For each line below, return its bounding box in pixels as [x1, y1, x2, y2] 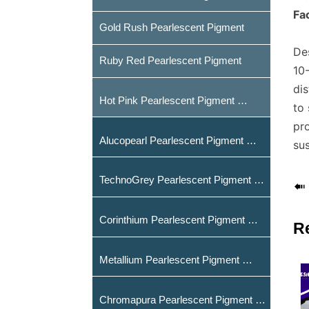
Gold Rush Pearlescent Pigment [99, 21, 245, 34]
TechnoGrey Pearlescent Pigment [254, 174, 265, 186]
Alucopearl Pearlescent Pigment [246, 134, 257, 146]
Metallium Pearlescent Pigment [242, 253, 253, 266]
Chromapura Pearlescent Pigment [255, 293, 266, 306]
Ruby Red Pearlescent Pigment [99, 54, 242, 67]
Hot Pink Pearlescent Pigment [237, 94, 248, 106]
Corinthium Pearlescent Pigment [248, 214, 259, 226]
